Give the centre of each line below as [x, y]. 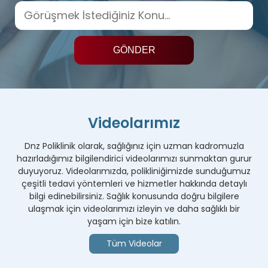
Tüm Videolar [134, 243]
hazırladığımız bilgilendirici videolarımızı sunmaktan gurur [134, 158]
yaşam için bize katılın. [134, 221]
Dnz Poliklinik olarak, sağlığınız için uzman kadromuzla [134, 146]
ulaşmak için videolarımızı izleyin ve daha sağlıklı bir [134, 208]
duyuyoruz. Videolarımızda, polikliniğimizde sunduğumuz [134, 171]
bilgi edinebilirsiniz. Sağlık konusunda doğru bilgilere [134, 196]
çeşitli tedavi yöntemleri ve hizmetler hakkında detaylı [134, 183]
